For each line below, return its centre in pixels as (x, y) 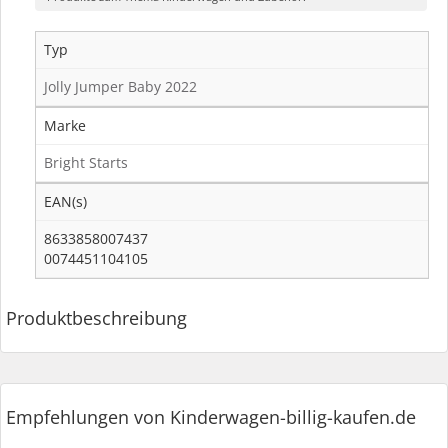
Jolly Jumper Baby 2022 (120, 86)
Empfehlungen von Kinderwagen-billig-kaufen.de (211, 417)
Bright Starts (86, 162)
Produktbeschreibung (96, 317)
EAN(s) (65, 201)
